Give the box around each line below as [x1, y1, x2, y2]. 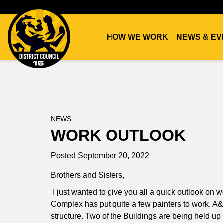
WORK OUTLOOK [51, 126, 186, 144]
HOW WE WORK [107, 33, 168, 41]
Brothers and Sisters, [51, 171, 124, 179]
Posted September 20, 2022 [51, 151, 149, 160]
